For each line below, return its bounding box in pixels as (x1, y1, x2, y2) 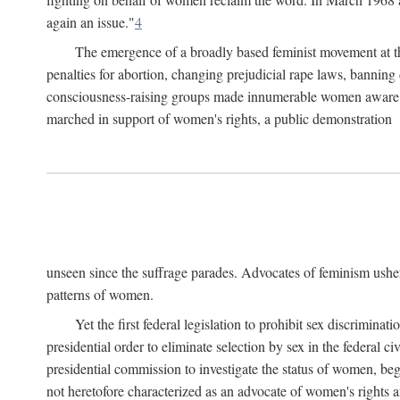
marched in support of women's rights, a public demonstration (46, 109, 392, 128)
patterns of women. (46, 285, 154, 304)
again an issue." (46, 12, 135, 31)
